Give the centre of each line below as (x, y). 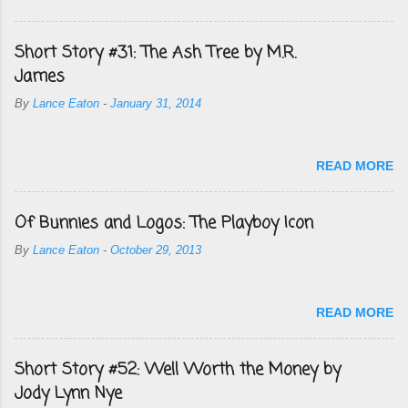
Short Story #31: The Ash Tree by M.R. (155, 53)
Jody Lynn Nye (68, 393)
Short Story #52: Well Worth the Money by (178, 370)
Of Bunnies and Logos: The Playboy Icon (164, 223)
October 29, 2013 (156, 250)
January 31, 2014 (156, 104)
